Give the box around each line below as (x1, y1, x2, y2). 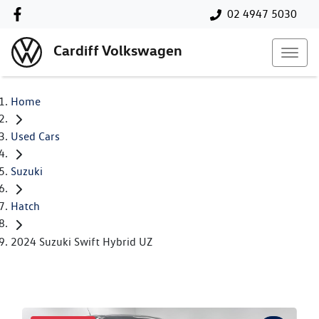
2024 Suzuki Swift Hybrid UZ (11, 234, 152, 249)
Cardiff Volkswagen (53, 41, 182, 60)
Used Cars (11, 130, 60, 144)
